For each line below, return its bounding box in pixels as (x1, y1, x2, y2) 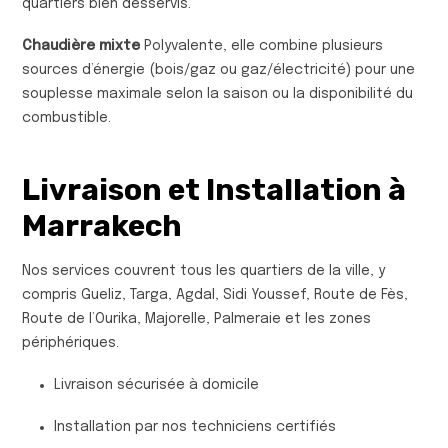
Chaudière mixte (22, 38, 140, 53)
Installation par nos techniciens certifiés (54, 419, 336, 434)
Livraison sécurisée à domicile (54, 377, 259, 392)
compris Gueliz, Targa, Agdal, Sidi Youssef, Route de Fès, (22, 287, 408, 302)
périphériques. (22, 335, 119, 350)
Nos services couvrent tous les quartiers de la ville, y (22, 263, 385, 278)
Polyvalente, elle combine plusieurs (140, 38, 383, 53)
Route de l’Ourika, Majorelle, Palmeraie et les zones (22, 311, 371, 326)
